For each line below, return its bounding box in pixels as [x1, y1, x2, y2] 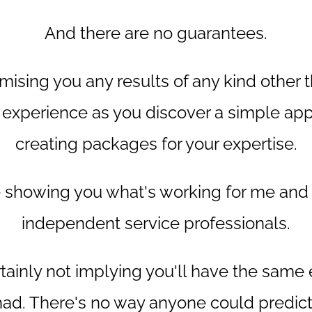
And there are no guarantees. [45, 23, 267, 44]
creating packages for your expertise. [15, 134, 297, 155]
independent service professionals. [22, 213, 290, 234]
